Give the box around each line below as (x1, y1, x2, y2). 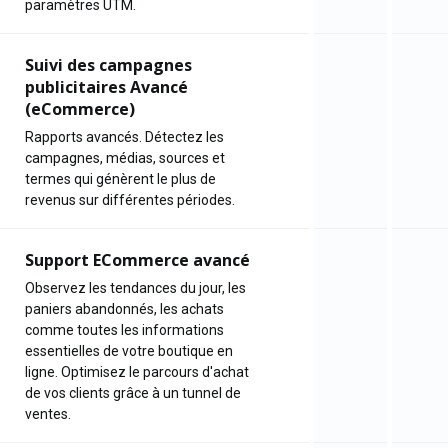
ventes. (25, 406, 71, 422)
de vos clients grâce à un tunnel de (25, 385, 241, 401)
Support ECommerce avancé (25, 249, 250, 271)
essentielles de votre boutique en (25, 343, 233, 359)
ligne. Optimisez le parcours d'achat (25, 364, 249, 380)
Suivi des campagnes (25, 54, 192, 76)
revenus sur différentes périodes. (25, 192, 235, 208)
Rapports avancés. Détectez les (25, 129, 224, 145)
